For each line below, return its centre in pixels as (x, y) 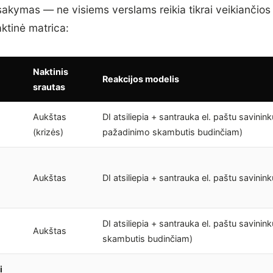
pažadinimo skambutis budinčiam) (172, 132)
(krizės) (48, 132)
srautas (49, 87)
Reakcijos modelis (141, 79)
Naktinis (51, 71)
